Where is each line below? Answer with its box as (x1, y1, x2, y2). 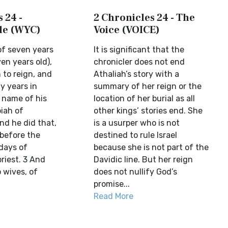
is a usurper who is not (94, 118, 180, 128)
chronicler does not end (94, 57, 185, 67)
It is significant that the (94, 45, 185, 54)
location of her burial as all (94, 94, 195, 103)
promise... (94, 179, 130, 189)
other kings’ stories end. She (94, 106, 203, 116)
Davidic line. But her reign (94, 155, 193, 164)
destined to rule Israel (94, 130, 178, 140)
